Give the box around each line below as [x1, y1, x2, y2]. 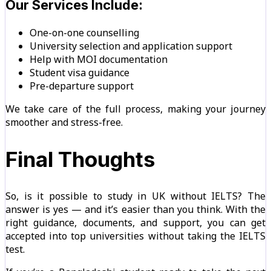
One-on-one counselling [30, 26, 139, 40]
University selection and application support [30, 39, 232, 53]
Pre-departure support [30, 79, 134, 93]
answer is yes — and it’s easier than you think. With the [5, 203, 266, 217]
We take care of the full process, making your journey [5, 102, 266, 116]
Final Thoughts [5, 146, 155, 172]
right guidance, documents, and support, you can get [5, 216, 266, 230]
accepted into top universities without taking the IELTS [5, 229, 266, 243]
